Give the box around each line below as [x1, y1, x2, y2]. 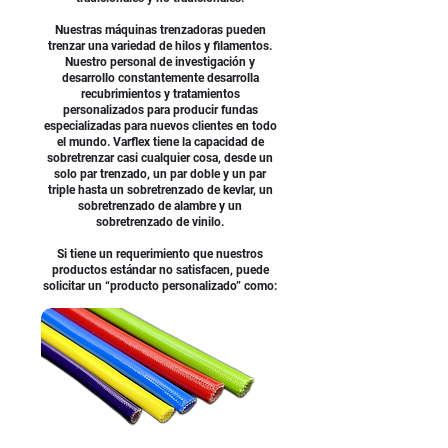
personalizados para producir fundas [62, 103, 258, 118]
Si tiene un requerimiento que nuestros [57, 247, 263, 262]
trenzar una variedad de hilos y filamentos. [48, 39, 272, 54]
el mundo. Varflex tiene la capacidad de [56, 135, 264, 150]
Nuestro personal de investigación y [65, 55, 255, 70]
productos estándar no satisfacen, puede [51, 263, 269, 278]
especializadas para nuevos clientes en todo [43, 119, 277, 134]
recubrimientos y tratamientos [80, 87, 240, 102]
